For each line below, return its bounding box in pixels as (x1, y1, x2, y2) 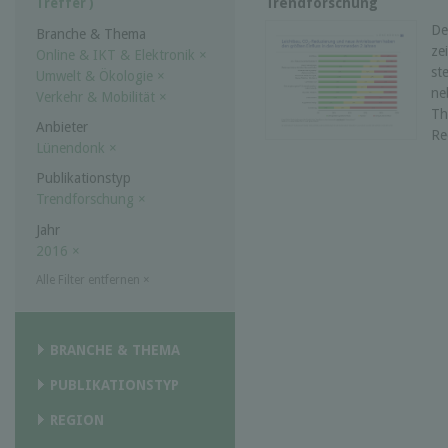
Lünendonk (36, 140, 109, 157)
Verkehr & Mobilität (36, 89, 159, 106)
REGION (50, 411, 104, 428)
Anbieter (36, 119, 88, 136)
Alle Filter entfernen (36, 272, 143, 287)
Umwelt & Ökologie (36, 68, 157, 85)
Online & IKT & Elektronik (36, 47, 199, 64)
